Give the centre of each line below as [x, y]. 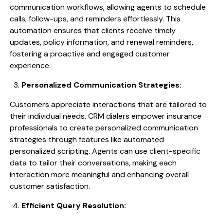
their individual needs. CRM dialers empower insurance [106, 116]
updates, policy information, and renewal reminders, [101, 42]
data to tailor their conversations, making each [93, 163]
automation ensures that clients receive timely [93, 31]
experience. [30, 66]
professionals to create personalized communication [104, 128]
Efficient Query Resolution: [74, 206]
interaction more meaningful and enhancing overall [99, 175]
